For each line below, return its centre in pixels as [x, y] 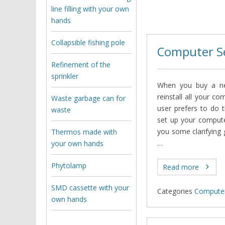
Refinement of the [81, 64]
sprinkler [65, 76]
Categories [175, 191]
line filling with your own [90, 9]
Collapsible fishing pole [88, 42]
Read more [181, 167]
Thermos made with [84, 132]
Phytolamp [69, 165]
